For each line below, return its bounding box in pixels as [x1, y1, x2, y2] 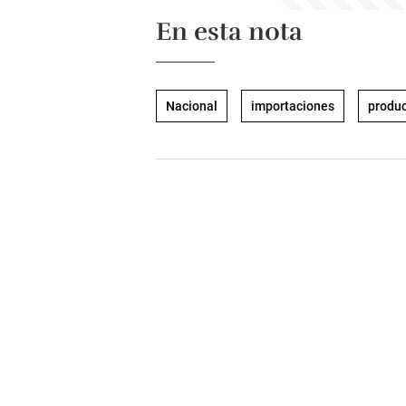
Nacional [166, 99, 217, 113]
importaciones [251, 99, 334, 113]
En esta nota [156, 16, 303, 47]
